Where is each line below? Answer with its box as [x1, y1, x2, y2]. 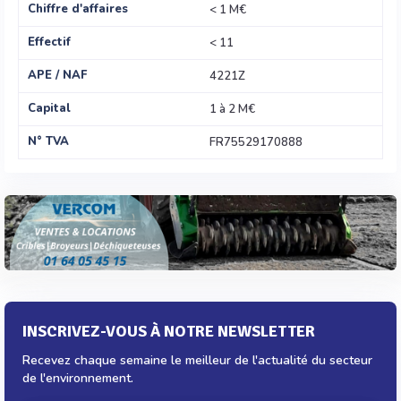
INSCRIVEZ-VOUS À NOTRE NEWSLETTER [22, 321, 315, 342]
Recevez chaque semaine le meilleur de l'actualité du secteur [22, 352, 372, 370]
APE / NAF [28, 67, 87, 83]
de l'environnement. [22, 370, 133, 388]
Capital [28, 100, 71, 116]
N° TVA [28, 133, 69, 149]
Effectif [28, 34, 71, 50]
